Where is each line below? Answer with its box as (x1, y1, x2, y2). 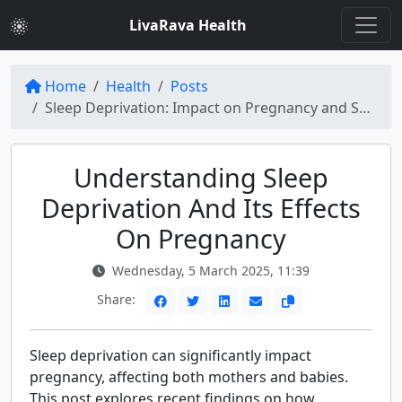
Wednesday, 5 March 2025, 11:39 (109, 262, 310, 279)
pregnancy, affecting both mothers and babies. (30, 367, 348, 387)
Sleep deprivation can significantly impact (30, 345, 311, 365)
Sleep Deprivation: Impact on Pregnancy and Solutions (45, 98, 359, 118)
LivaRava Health (129, 15, 247, 35)
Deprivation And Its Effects (41, 190, 361, 225)
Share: (96, 291, 139, 309)
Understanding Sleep (74, 160, 328, 195)
